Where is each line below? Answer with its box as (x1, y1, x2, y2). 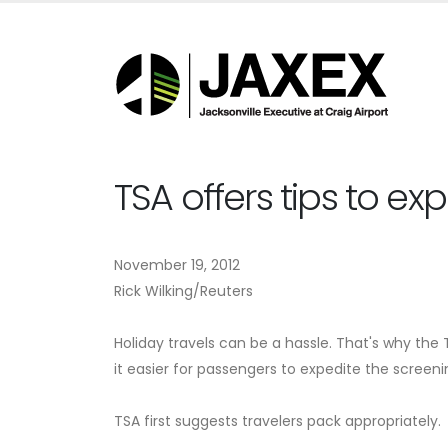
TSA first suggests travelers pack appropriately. (114, 411, 441, 431)
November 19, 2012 (114, 255, 240, 275)
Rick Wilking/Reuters (114, 281, 253, 301)
